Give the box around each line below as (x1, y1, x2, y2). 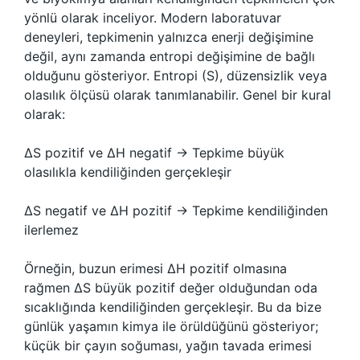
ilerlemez (24, 222, 79, 238)
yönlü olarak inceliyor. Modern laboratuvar (24, 10, 281, 26)
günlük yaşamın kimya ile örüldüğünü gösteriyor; (24, 318, 318, 334)
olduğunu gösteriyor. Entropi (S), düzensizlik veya (24, 67, 327, 84)
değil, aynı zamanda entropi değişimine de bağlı (24, 48, 315, 64)
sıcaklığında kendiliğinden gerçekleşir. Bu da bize (24, 299, 321, 315)
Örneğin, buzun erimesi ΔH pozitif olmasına (24, 260, 287, 276)
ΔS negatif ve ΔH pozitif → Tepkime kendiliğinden (24, 202, 328, 219)
